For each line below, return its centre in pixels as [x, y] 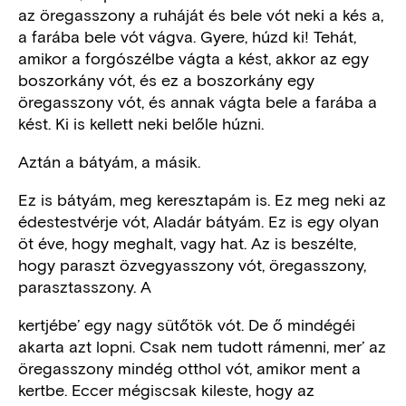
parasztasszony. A [85, 286]
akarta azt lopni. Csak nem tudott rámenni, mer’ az [202, 346]
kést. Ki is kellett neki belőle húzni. [141, 123]
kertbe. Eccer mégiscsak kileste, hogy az [166, 389]
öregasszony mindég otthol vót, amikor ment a [189, 367]
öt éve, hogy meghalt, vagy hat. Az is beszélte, [187, 242]
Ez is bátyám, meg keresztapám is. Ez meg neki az [202, 199]
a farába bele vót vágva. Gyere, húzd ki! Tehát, [187, 36]
